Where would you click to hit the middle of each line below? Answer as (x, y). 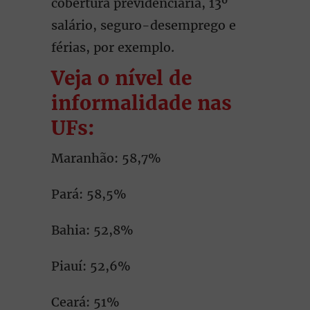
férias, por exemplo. (113, 47)
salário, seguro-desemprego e (144, 25)
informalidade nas (142, 103)
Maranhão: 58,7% (106, 158)
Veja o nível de (121, 78)
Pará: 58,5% (89, 194)
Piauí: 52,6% (91, 266)
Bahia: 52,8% (92, 230)
